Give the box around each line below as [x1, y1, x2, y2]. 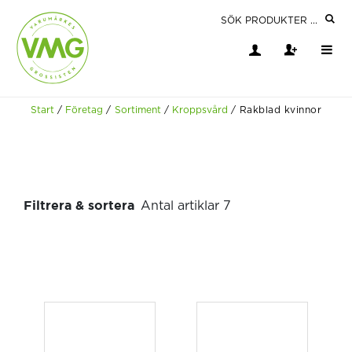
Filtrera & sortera [24, 198, 134, 213]
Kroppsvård [172, 104, 229, 115]
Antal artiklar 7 [141, 200, 231, 213]
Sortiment [114, 104, 161, 115]
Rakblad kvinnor [239, 104, 322, 115]
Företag [65, 104, 104, 115]
